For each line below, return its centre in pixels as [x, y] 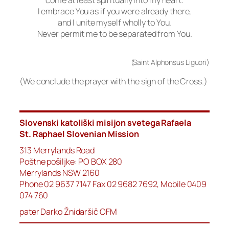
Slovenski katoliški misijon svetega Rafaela [105, 123]
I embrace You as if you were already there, [114, 12]
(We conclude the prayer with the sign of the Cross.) [113, 81]
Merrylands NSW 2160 [60, 173]
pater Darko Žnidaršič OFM [68, 212]
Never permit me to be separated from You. [114, 34]
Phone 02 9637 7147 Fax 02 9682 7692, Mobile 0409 [113, 184]
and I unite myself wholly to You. [114, 23]
